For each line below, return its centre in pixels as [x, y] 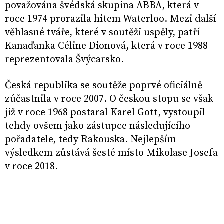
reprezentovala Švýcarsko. [66, 60]
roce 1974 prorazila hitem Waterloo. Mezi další [111, 19]
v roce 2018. [31, 167]
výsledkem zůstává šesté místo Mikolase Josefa [111, 153]
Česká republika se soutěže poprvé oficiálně [104, 86]
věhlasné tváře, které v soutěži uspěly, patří [102, 33]
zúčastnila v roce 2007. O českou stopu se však [109, 99]
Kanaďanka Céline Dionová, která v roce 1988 [106, 46]
